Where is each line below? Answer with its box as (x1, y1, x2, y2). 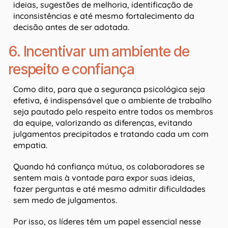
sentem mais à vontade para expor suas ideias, (13, 173, 195, 183)
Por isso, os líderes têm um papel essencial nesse (13, 216, 201, 227)
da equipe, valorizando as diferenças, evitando (13, 118, 192, 128)
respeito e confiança (8, 61, 134, 78)
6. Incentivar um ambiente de (8, 43, 189, 61)
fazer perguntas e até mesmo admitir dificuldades (13, 184, 206, 194)
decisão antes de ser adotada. (13, 22, 129, 33)
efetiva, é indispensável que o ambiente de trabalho (13, 95, 212, 106)
